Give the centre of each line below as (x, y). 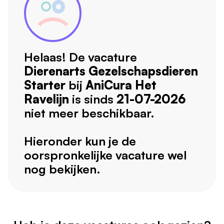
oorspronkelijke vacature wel (105, 155)
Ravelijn (46, 99)
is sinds (93, 99)
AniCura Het (121, 85)
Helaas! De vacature (80, 57)
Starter (45, 85)
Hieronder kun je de (80, 141)
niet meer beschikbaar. (89, 113)
